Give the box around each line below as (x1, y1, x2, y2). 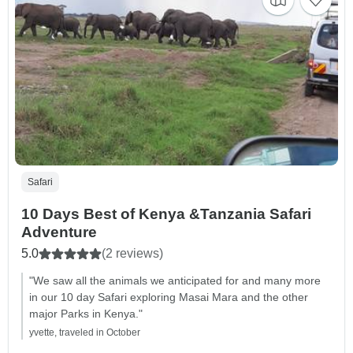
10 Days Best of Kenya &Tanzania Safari (21, 206, 311, 223)
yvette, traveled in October (29, 327, 140, 339)
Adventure (21, 224, 97, 241)
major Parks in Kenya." (29, 307, 143, 321)
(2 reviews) (102, 247, 163, 261)
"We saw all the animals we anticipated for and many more (29, 274, 321, 288)
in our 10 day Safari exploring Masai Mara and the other (29, 291, 308, 304)
